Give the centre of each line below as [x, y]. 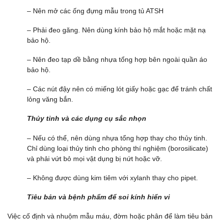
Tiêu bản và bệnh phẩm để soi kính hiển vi [98, 197]
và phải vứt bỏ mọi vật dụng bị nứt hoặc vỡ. [95, 158]
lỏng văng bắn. [50, 99]
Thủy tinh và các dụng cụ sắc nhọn [87, 119]
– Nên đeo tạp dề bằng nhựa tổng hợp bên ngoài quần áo [117, 60]
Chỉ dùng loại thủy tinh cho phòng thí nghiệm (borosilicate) [118, 148]
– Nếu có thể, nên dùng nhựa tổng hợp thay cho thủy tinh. [117, 138]
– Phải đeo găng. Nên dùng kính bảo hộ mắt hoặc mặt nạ [116, 30]
